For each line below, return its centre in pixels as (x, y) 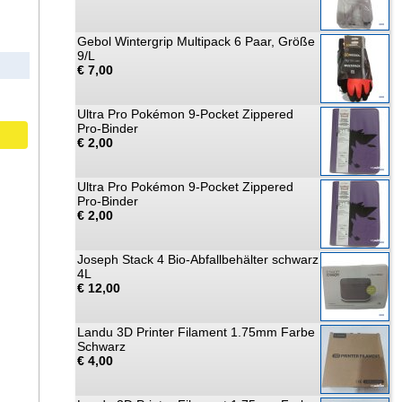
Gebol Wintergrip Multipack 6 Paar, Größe (196, 41)
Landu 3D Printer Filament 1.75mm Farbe (196, 332)
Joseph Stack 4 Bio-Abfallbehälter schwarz (198, 259)
